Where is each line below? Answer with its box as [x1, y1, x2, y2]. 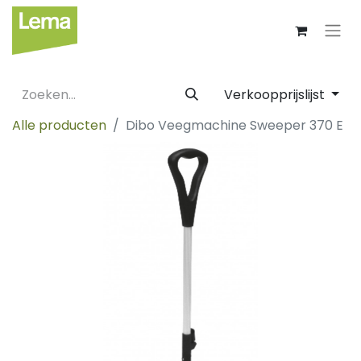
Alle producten [12, 116, 106, 135]
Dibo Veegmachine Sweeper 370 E [126, 116, 343, 135]
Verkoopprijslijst [224, 85, 329, 104]
